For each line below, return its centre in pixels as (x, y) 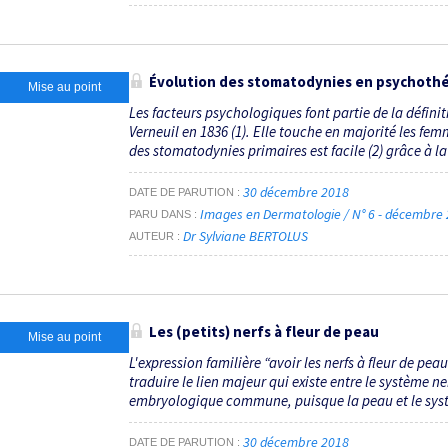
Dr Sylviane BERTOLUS (245, 236)
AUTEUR (151, 236)
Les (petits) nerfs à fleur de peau (264, 331)
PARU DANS (160, 214)
